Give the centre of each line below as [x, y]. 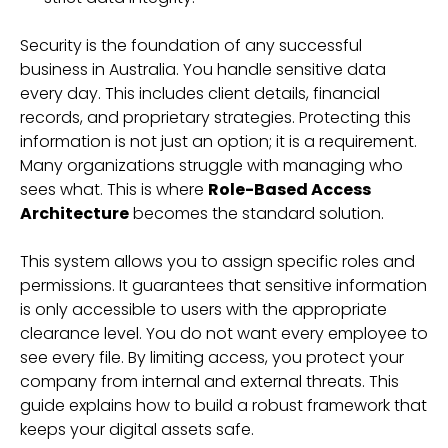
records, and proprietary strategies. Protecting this [215, 117]
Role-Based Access [289, 189]
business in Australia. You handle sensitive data [203, 69]
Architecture [74, 213]
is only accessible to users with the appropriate [203, 309]
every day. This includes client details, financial [200, 93]
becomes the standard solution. [256, 213]
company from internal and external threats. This [209, 381]
